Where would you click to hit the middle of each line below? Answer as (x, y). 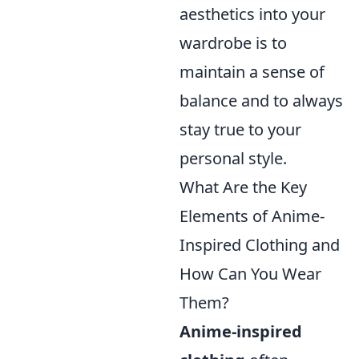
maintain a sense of (252, 72)
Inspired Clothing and (260, 245)
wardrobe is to (233, 43)
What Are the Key (243, 187)
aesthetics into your (252, 14)
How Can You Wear (250, 274)
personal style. (233, 158)
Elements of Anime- (252, 216)
